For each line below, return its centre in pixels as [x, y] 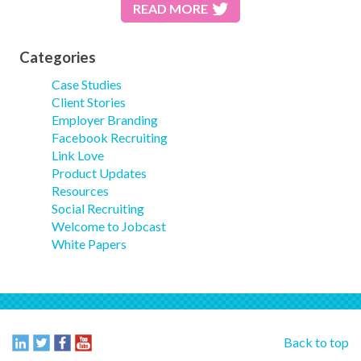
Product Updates [100, 173]
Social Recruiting [98, 209]
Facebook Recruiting [110, 138]
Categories [58, 58]
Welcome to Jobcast [109, 226]
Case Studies [87, 85]
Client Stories [89, 102]
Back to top [316, 342]
